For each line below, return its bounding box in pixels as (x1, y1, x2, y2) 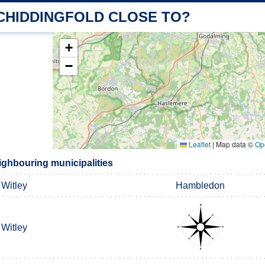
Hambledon (176, 180, 225, 190)
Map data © (214, 139, 255, 149)
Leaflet (187, 139, 211, 149)
